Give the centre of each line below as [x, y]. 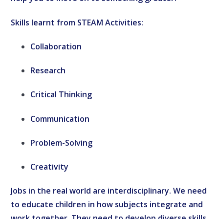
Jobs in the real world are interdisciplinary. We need [109, 191]
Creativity [50, 167]
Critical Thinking [61, 95]
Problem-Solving [62, 142]
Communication [60, 119]
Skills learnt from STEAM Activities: [77, 22]
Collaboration [56, 46]
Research [48, 71]
